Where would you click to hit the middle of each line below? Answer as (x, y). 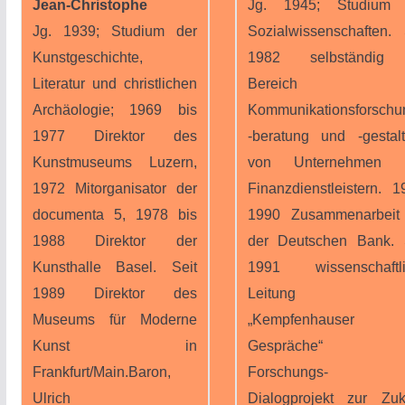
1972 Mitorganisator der (114, 188)
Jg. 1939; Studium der (114, 31)
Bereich (272, 84)
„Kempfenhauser (301, 320)
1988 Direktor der (114, 241)
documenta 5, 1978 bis (114, 215)
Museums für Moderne (114, 320)
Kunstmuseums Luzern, (114, 162)
